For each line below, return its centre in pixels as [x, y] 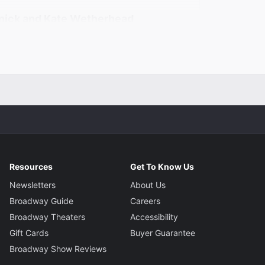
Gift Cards [29, 232]
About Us [148, 185]
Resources [31, 166]
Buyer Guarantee [162, 232]
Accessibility [154, 216]
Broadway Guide [42, 201]
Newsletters [33, 185]
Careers [145, 201]
